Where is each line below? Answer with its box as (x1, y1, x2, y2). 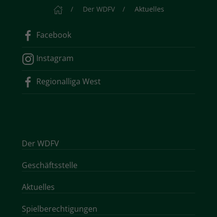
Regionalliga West (34, 76, 101, 87)
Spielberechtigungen (22, 203, 97, 214)
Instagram (34, 53, 74, 64)
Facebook (34, 30, 71, 41)
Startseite (62, 4, 94, 14)
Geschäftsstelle (22, 159, 77, 170)
